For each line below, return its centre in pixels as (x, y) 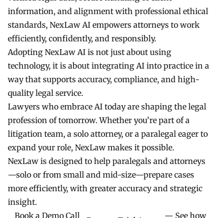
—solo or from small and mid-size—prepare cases (101, 174)
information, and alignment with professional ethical (108, 11)
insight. (22, 202)
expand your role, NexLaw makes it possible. (91, 147)
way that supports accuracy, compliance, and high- (104, 79)
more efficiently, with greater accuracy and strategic (105, 188)
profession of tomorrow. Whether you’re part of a (99, 120)
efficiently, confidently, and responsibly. (82, 38)
